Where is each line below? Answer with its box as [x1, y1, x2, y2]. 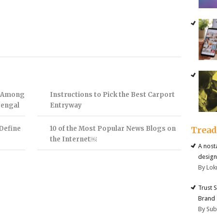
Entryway [49, 101, 82, 109]
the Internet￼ [49, 135, 97, 143]
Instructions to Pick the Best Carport [49, 90, 175, 99]
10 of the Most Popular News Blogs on [49, 124, 176, 133]
